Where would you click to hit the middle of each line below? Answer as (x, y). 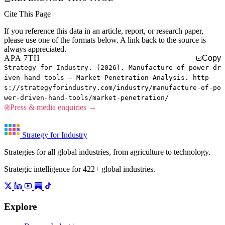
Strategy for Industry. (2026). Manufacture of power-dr (113, 68)
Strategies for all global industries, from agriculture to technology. (107, 152)
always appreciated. (35, 49)
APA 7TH (22, 58)
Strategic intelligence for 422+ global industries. (80, 169)
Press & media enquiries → (53, 107)
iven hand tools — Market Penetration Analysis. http (106, 78)
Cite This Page (27, 14)
